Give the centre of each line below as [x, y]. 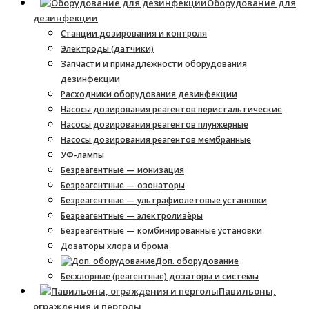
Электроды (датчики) [107, 49]
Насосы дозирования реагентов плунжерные [154, 124]
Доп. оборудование [197, 261]
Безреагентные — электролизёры [132, 216]
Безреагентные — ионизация [122, 170]
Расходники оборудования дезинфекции [149, 94]
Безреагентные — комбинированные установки [161, 231]
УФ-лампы [82, 155]
